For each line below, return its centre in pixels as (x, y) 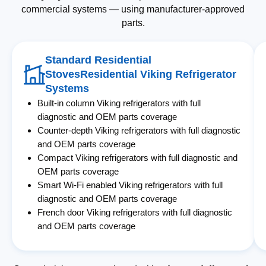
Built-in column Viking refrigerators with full (119, 103)
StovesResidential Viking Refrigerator (141, 75)
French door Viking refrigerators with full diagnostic (135, 213)
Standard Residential (98, 60)
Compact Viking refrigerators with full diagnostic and (138, 158)
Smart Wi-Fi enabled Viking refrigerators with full (130, 185)
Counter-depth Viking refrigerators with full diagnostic (139, 131)
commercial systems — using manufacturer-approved (133, 9)
